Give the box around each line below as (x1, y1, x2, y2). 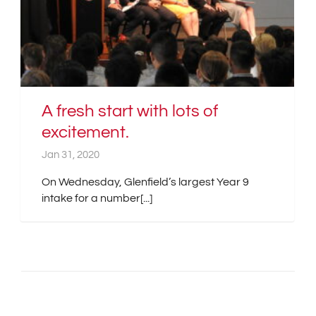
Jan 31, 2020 (42, 150, 99, 160)
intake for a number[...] (42, 193, 152, 204)
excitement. (42, 123, 129, 141)
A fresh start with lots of (42, 102, 218, 120)
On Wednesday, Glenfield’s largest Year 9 (42, 176, 249, 188)
